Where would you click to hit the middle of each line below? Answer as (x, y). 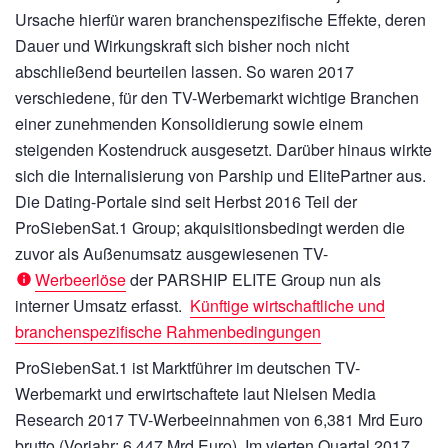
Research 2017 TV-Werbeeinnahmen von (164, 419)
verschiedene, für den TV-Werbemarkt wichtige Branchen (217, 97)
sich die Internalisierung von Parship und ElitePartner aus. (220, 175)
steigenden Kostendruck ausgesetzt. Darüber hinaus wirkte (223, 149)
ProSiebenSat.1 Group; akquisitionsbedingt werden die (210, 227)
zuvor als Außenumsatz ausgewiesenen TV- (171, 253)
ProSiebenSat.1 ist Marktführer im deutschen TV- (187, 367)
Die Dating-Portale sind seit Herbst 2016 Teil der (186, 201)
